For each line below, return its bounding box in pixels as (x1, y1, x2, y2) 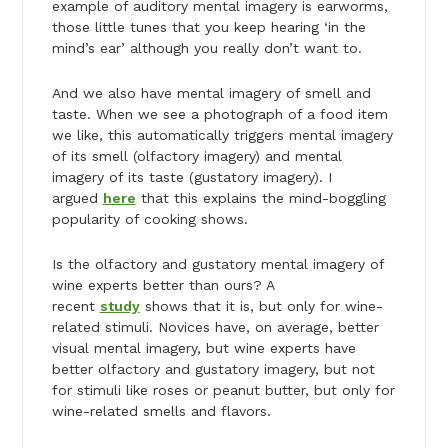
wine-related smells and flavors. (51, 402, 276, 419)
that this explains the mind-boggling (135, 189, 386, 206)
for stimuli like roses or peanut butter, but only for (51, 381, 395, 398)
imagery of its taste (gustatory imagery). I (51, 168, 332, 185)
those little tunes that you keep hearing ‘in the (51, 18, 366, 35)
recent (51, 297, 100, 314)
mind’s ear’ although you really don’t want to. (51, 39, 367, 56)
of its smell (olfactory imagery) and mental (51, 147, 342, 164)
